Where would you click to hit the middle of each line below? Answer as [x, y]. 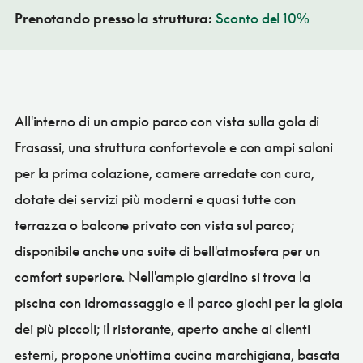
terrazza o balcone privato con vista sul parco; [154, 224]
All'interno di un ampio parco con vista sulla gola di [167, 121]
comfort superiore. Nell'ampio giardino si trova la [162, 276]
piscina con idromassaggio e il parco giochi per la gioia [179, 302]
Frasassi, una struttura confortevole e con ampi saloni [174, 147]
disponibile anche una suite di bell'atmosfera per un [167, 250]
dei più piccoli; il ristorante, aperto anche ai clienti [162, 328]
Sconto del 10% [263, 18]
